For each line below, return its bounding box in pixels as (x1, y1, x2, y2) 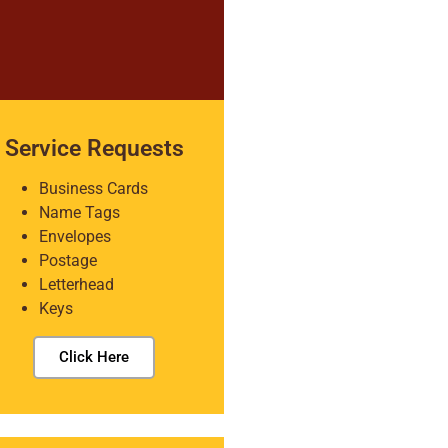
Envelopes (39, 227, 111, 246)
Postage (39, 251, 97, 270)
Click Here (59, 348, 129, 366)
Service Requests (4, 135, 184, 162)
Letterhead (39, 275, 114, 294)
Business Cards (39, 179, 148, 198)
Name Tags (39, 203, 120, 222)
